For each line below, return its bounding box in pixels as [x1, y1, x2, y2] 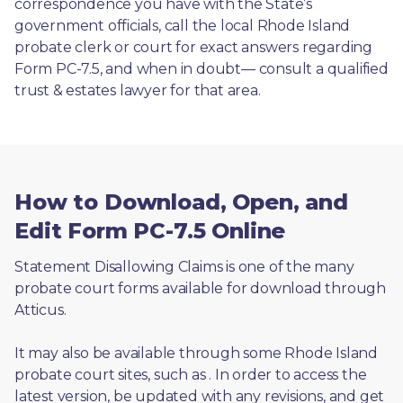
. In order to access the [209, 365, 367, 383]
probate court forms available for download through [14, 279, 386, 297]
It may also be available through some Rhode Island [14, 344, 378, 362]
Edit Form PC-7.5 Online [14, 217, 286, 244]
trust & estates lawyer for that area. [14, 81, 261, 99]
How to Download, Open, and [14, 188, 348, 215]
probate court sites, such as [14, 365, 210, 383]
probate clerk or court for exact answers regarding [14, 38, 372, 56]
